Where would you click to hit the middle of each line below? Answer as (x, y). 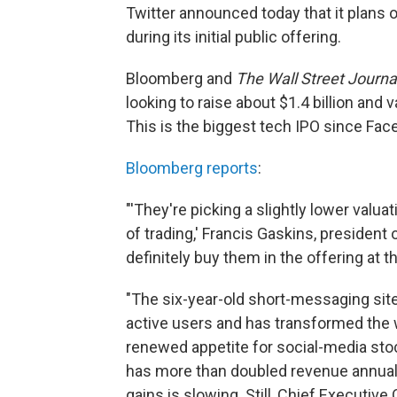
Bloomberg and (181, 78)
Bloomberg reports (192, 168)
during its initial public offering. (234, 37)
